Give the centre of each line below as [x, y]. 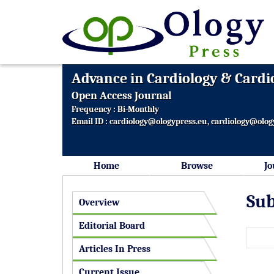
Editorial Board [112, 226]
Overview [99, 202]
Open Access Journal [122, 96]
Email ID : [91, 121]
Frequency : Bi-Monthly [115, 109]
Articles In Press [115, 249]
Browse [197, 166]
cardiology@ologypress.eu [158, 121]
